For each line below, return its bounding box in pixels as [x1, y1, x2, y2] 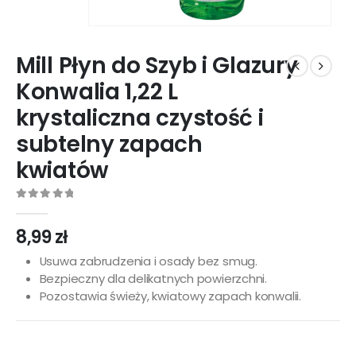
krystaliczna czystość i [16, 103, 264, 134]
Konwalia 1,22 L [16, 76, 178, 108]
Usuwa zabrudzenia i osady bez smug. [39, 253, 257, 270]
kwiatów [16, 155, 110, 187]
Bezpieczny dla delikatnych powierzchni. [39, 270, 268, 288]
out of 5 [21, 203, 64, 213]
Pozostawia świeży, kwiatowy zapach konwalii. [39, 288, 301, 305]
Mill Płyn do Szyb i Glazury [16, 50, 298, 82]
